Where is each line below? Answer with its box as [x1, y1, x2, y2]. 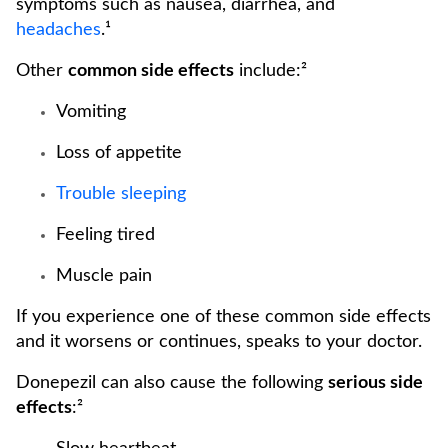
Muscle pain [56, 267, 152, 285]
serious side [328, 374, 423, 392]
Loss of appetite [56, 144, 182, 162]
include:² [234, 62, 307, 80]
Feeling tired [56, 226, 155, 244]
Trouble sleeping [56, 185, 186, 203]
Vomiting [56, 103, 126, 121]
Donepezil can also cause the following [16, 374, 328, 392]
